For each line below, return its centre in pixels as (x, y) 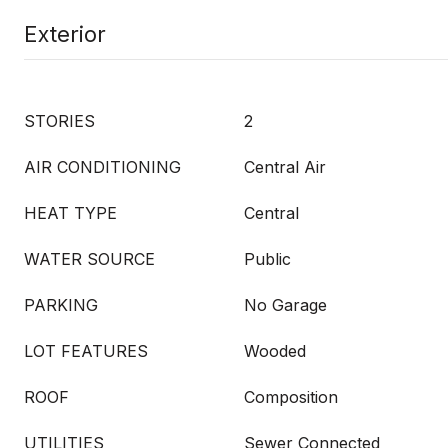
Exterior (65, 34)
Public (267, 259)
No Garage (285, 305)
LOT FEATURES (86, 351)
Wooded (275, 351)
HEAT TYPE (70, 213)
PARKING (61, 305)
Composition (291, 397)
